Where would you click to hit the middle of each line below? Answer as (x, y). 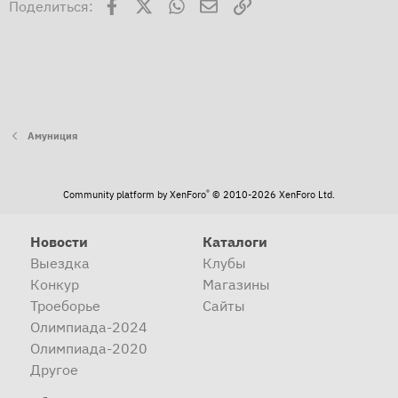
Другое (54, 370)
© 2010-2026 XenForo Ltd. (274, 195)
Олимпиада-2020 (89, 349)
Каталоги (235, 242)
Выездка (60, 263)
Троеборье (65, 306)
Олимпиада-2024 (89, 327)
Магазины (236, 285)
